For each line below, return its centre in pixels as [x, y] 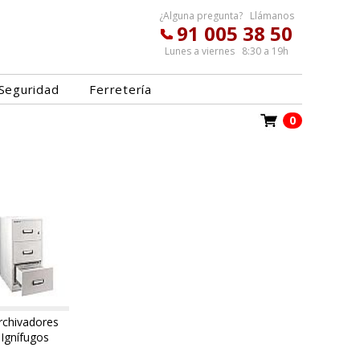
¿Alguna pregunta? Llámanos [227, 16]
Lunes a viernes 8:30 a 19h [227, 51]
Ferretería [121, 89]
